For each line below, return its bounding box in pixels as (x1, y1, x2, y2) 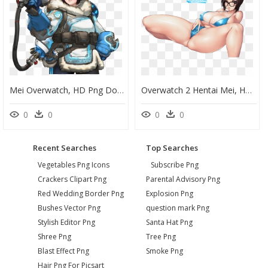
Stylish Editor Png (37, 217, 95, 227)
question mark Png (146, 202, 209, 213)
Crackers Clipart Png (37, 173, 106, 184)
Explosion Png (146, 188, 193, 199)
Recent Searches (33, 142, 96, 153)
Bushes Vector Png (37, 202, 100, 213)
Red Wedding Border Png (37, 188, 124, 199)
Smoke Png (146, 245, 183, 256)
